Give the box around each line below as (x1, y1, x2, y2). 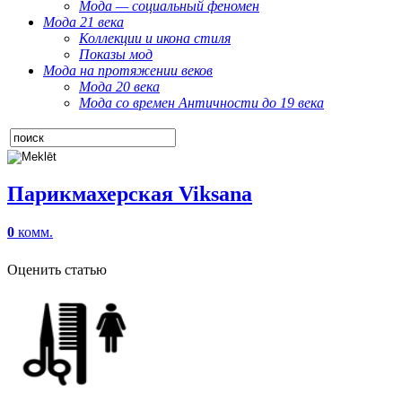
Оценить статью (7, 261, 107, 277)
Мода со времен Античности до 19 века (79, 95, 324, 110)
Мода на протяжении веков (43, 63, 213, 78)
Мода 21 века (43, 14, 124, 30)
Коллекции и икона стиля (79, 31, 231, 46)
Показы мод (79, 47, 153, 62)
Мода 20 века (79, 79, 160, 94)
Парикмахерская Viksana (7, 181, 252, 205)
